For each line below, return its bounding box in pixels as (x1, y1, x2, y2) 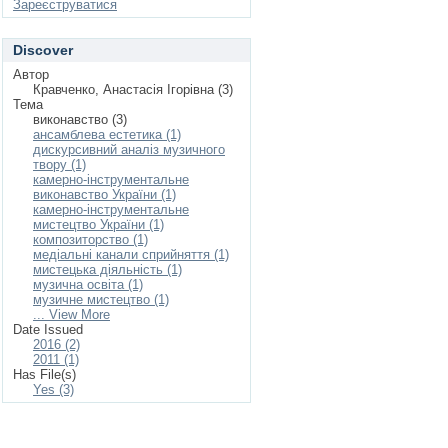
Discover (13, 42, 73, 58)
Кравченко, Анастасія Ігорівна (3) (33, 82, 233, 97)
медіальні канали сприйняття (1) (33, 247, 229, 262)
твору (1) (33, 157, 86, 172)
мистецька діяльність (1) (33, 262, 182, 277)
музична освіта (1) (33, 277, 143, 292)
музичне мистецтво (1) (33, 292, 169, 307)
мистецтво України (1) (33, 217, 164, 232)
